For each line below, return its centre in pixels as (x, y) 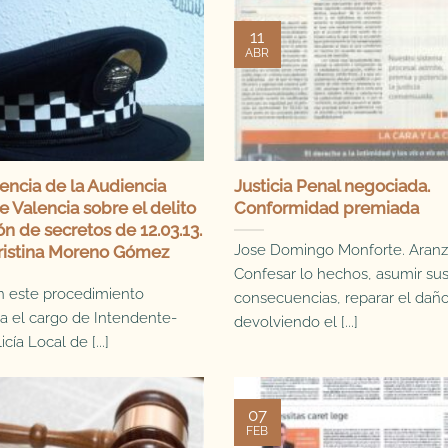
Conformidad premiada (326, 208)
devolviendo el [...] (295, 322)
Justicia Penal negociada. (331, 186)
